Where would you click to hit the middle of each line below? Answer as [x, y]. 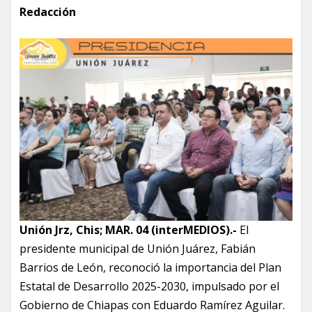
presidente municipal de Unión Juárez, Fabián [138, 249]
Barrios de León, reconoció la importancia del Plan [150, 268]
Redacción [48, 12]
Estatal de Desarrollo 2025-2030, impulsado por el [149, 287]
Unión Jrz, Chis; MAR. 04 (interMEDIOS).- [128, 230]
